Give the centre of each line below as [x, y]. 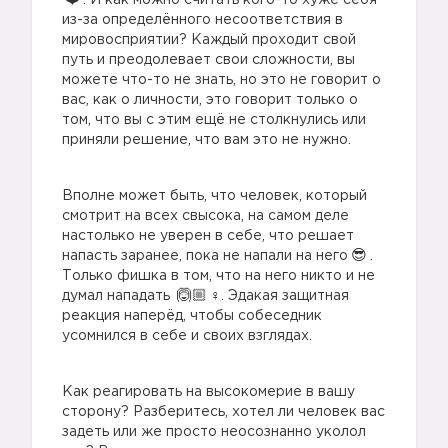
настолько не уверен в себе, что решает [208, 236]
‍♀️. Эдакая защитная [279, 296]
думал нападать [118, 296]
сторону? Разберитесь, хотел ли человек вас [223, 412]
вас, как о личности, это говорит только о [210, 100]
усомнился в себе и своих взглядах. [187, 336]
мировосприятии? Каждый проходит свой [209, 40]
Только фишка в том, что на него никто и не [218, 276]
